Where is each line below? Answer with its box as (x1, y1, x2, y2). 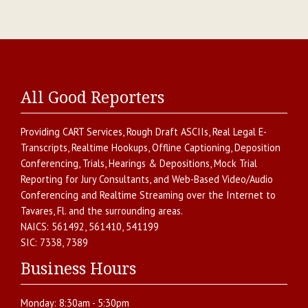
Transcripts (21, 140, 67, 154)
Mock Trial (214, 156, 257, 170)
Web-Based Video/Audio (172, 172, 273, 186)
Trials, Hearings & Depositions (82, 156, 210, 170)
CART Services (63, 124, 122, 138)
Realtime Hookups (71, 140, 148, 154)
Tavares (21, 203, 53, 217)
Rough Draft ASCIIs (126, 124, 208, 138)
